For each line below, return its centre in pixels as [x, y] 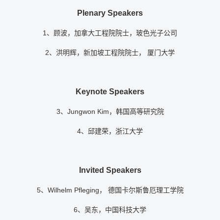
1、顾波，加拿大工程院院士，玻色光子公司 [110, 33]
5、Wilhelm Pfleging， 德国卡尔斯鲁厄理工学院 [110, 190]
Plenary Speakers [110, 13]
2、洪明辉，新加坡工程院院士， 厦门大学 [110, 53]
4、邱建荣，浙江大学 [110, 131]
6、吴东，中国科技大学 [110, 210]
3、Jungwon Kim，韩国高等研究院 [110, 112]
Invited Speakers [110, 170]
